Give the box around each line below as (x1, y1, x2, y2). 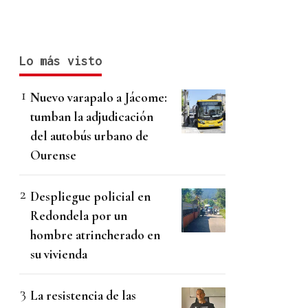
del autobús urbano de (30, 127, 148, 144)
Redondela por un (30, 207, 127, 223)
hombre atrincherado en (30, 226, 160, 243)
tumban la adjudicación (30, 108, 153, 124)
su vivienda (30, 245, 87, 262)
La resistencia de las (30, 287, 136, 303)
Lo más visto (19, 53, 102, 68)
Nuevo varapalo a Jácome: (30, 89, 167, 105)
